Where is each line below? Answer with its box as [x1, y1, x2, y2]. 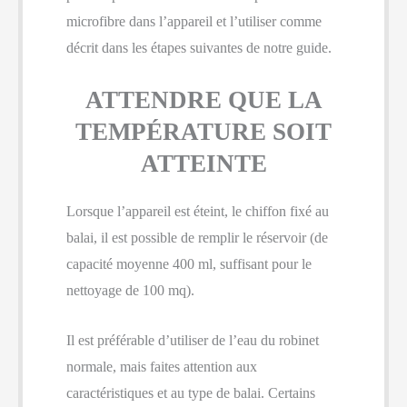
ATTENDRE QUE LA [84, 86, 323, 114]
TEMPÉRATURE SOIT [75, 118, 332, 146]
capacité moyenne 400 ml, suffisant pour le [66, 256, 312, 273]
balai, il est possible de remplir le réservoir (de [66, 230, 328, 246]
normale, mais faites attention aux [66, 358, 257, 374]
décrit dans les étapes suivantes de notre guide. [66, 40, 332, 56]
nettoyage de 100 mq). [66, 283, 194, 299]
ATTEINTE [140, 150, 267, 178]
